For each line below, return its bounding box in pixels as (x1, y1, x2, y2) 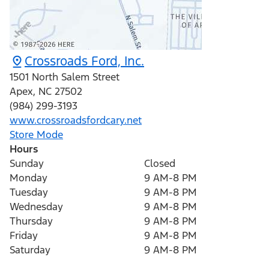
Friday (10, 229, 38, 243)
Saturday (10, 243, 50, 257)
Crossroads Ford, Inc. (25, 53, 144, 70)
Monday (10, 171, 47, 185)
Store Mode (10, 128, 63, 142)
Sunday (10, 157, 44, 171)
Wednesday (10, 200, 63, 214)
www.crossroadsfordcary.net (10, 113, 142, 127)
